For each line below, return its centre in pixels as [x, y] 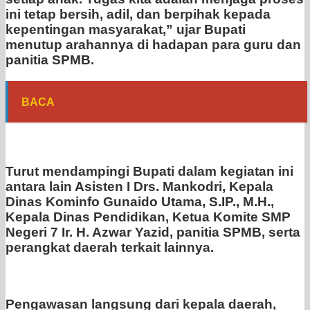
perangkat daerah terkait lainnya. [110, 248]
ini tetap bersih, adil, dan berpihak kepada [138, 15]
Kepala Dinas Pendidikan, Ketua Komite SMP [148, 217]
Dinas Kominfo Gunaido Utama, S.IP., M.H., [140, 202]
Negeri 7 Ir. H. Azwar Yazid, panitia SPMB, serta [153, 232]
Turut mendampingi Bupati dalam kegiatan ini [149, 172]
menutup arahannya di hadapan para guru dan [153, 45]
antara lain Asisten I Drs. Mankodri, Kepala [139, 187]
